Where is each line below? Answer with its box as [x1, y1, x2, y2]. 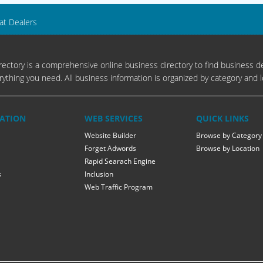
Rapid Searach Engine [85, 156, 156, 166]
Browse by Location [196, 143, 259, 153]
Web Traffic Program [85, 182, 153, 192]
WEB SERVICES [85, 113, 143, 124]
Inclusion [85, 169, 113, 179]
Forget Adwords [85, 143, 136, 153]
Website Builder [85, 130, 136, 140]
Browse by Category [196, 130, 262, 140]
